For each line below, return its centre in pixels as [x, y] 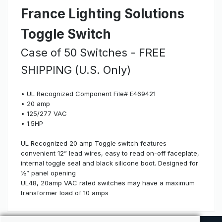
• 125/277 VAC [44, 113]
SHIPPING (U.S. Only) [76, 70]
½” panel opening [48, 173]
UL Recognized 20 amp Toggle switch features [94, 143]
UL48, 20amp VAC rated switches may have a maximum [108, 183]
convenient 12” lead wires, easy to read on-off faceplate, [110, 153]
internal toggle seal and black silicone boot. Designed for [110, 163]
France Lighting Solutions [103, 13]
